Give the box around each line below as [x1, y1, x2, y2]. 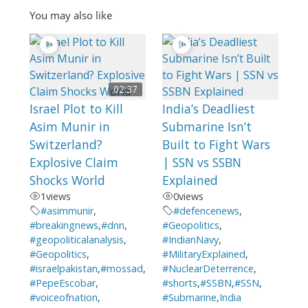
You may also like [29, 8, 112, 23]
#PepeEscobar [29, 276, 96, 289]
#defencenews [173, 203, 239, 217]
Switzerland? [29, 135, 102, 153]
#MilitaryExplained [162, 247, 245, 261]
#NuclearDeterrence [162, 261, 254, 275]
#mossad [100, 261, 143, 275]
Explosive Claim [29, 153, 118, 170]
